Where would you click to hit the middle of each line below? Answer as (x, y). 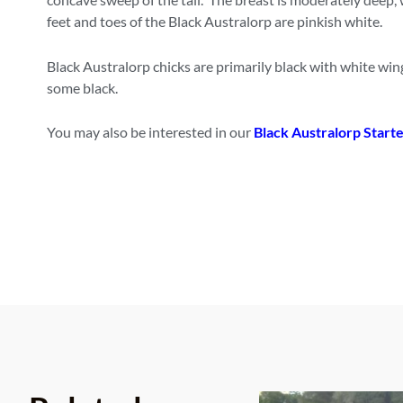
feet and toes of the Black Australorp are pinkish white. (215, 21)
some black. (82, 87)
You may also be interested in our (150, 132)
